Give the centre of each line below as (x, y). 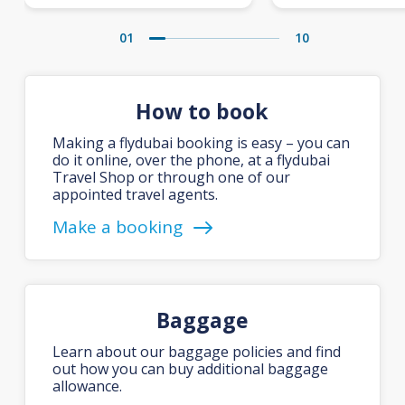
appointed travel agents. (135, 194)
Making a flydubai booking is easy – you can (201, 142)
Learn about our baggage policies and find (196, 351)
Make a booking (117, 226)
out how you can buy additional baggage (190, 368)
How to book (202, 111)
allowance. (87, 386)
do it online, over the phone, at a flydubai (191, 160)
